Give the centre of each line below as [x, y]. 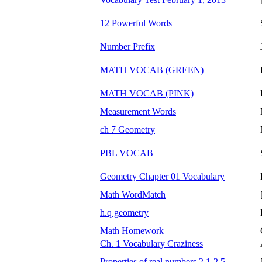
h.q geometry [124, 212]
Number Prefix [127, 46]
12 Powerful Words [136, 23]
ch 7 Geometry [127, 129]
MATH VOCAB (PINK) [147, 93]
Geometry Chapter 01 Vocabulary [162, 176]
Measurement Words [138, 111]
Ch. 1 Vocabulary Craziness [151, 243]
